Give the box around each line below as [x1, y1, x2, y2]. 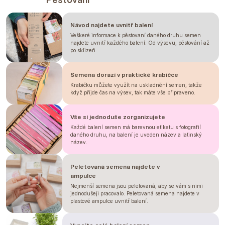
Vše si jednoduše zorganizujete [70, 113, 165, 121]
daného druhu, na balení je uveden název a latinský [70, 132, 202, 138]
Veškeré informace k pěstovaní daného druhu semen [70, 32, 201, 38]
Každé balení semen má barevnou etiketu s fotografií [70, 124, 201, 130]
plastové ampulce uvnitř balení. [70, 198, 148, 204]
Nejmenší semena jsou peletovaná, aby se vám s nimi [70, 183, 203, 189]
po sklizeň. [70, 47, 97, 53]
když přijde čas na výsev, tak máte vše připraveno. [70, 89, 195, 95]
